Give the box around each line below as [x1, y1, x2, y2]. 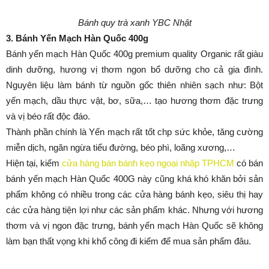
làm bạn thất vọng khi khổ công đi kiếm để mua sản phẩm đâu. [6, 236, 251, 246]
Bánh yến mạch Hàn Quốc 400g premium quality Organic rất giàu [6, 49, 263, 59]
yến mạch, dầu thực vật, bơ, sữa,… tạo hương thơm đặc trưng [6, 95, 263, 106]
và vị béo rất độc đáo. [6, 111, 90, 121]
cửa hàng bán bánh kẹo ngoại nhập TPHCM [62, 158, 234, 168]
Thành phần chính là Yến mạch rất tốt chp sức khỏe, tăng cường [6, 127, 263, 137]
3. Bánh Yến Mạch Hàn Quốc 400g [6, 33, 148, 43]
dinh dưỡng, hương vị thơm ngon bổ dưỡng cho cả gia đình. [6, 64, 263, 74]
